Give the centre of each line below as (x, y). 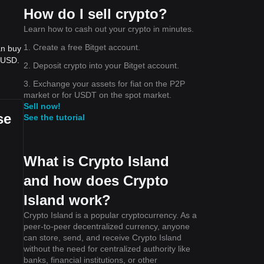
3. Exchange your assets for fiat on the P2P (104, 83)
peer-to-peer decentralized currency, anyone (107, 226)
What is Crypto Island (96, 161)
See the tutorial (54, 117)
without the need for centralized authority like (107, 248)
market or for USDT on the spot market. (98, 95)
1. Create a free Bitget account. (82, 47)
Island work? (67, 200)
